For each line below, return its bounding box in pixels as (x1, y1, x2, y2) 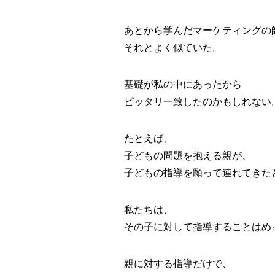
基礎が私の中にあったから (124, 79, 242, 90)
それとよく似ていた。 (124, 42, 222, 53)
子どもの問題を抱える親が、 (124, 150, 252, 161)
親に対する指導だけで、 (124, 258, 232, 269)
